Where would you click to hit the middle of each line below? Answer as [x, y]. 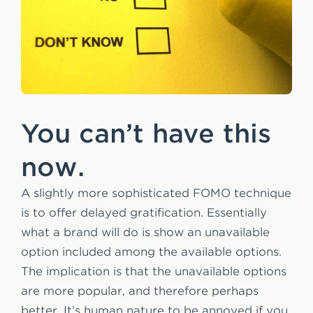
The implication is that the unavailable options [154, 271]
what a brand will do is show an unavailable [145, 232]
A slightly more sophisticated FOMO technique [156, 193]
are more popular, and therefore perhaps [140, 291]
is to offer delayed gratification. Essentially [144, 212]
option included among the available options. [151, 252]
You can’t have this [146, 133]
